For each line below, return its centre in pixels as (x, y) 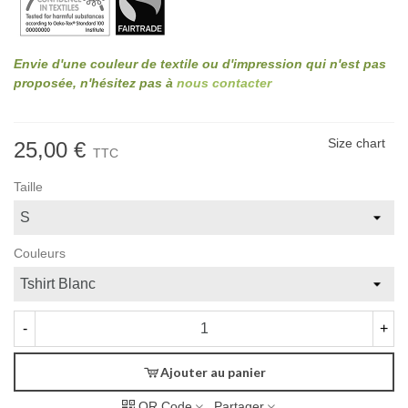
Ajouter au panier (213, 372)
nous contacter (224, 82)
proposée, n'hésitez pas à (95, 82)
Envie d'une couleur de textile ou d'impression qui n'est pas (200, 63)
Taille (28, 186)
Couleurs (40, 253)
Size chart (357, 143)
